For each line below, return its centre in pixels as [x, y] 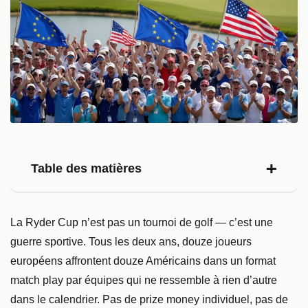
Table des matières [86, 168]
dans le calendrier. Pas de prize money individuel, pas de [149, 299]
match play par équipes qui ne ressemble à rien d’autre [144, 280]
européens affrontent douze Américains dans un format [143, 261]
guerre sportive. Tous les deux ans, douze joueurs [131, 241]
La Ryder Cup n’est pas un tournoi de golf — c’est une [142, 222]
